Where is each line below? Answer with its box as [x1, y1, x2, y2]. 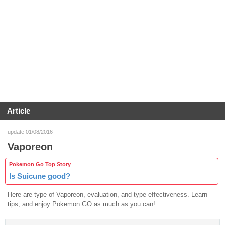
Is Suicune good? [9, 171, 70, 180]
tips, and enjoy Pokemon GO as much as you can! [8, 200, 155, 208]
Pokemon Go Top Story [9, 161, 71, 167]
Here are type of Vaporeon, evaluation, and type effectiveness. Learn [8, 190, 207, 198]
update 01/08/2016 [8, 128, 53, 135]
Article [7, 106, 30, 115]
